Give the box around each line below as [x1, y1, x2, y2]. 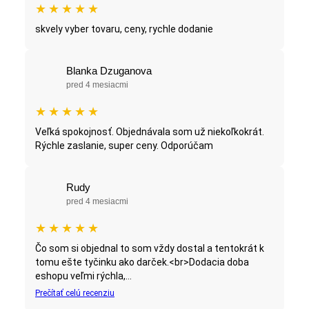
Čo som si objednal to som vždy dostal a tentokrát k [35, 243, 264, 255]
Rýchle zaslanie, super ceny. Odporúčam [35, 140, 213, 152]
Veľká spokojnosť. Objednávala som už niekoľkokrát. [35, 126, 264, 138]
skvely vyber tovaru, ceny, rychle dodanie [35, 23, 213, 35]
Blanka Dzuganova [66, 65, 152, 77]
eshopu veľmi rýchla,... [35, 270, 132, 282]
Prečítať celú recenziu [35, 288, 114, 299]
